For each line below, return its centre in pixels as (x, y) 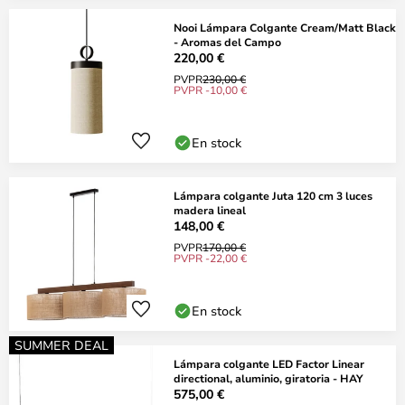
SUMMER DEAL (61, 345)
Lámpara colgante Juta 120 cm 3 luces (273, 195)
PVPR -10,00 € (210, 89)
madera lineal (210, 210)
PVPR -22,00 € (210, 258)
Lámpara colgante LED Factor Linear (269, 363)
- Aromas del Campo (227, 42)
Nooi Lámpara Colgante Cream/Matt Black (285, 27)
